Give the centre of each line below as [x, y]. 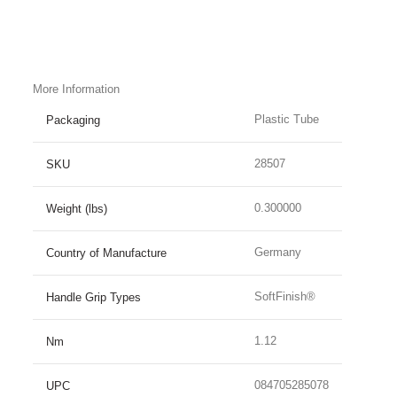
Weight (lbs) [77, 209]
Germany [278, 252]
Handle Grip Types [93, 297]
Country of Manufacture [106, 253]
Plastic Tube [287, 119]
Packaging [73, 120]
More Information [76, 89]
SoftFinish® [285, 296]
